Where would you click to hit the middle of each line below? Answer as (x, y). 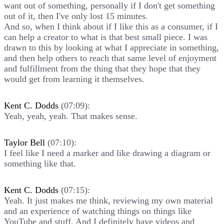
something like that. (40, 163)
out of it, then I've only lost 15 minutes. (76, 16)
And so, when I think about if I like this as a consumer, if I (111, 26)
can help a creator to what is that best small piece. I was (106, 37)
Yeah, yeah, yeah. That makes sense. (71, 116)
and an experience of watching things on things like (98, 211)
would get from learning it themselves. (74, 79)
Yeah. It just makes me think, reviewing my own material (108, 200)
